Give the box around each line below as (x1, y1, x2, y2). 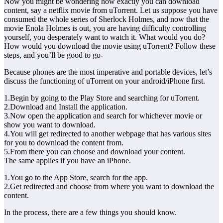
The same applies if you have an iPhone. (4, 156, 131, 165)
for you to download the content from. (4, 138, 123, 147)
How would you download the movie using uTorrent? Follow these (4, 41, 216, 50)
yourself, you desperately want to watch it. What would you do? (4, 32, 205, 41)
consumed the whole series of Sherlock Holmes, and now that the (4, 14, 209, 23)
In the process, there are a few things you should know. (4, 208, 177, 217)
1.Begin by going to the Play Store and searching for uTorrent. (4, 93, 200, 102)
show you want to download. (4, 120, 96, 129)
